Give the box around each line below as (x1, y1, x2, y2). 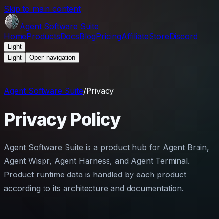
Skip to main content (4, 4, 81, 14)
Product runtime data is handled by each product (4, 169, 186, 179)
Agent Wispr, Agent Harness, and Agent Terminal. (4, 155, 190, 166)
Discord (169, 31, 197, 41)
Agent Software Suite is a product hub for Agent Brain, (4, 142, 209, 152)
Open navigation (29, 54, 75, 61)
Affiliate (121, 31, 149, 41)
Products (26, 31, 60, 41)
